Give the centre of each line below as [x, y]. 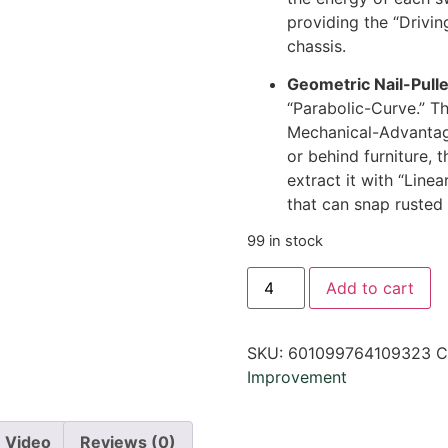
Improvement [296, 376]
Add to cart [369, 287]
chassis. [316, 45]
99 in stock [284, 241]
